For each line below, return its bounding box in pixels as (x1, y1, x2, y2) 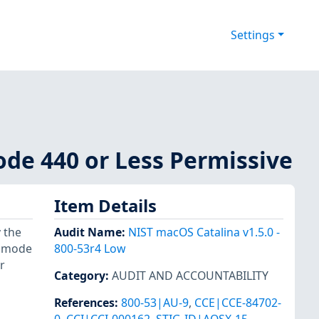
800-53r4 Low (54, 241, 125, 257)
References (54, 295, 115, 311)
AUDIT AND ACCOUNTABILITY (112, 268, 268, 284)
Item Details (54, 194, 157, 217)
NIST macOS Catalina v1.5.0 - (128, 224, 280, 241)
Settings (230, 27, 275, 43)
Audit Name (54, 224, 122, 241)
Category (54, 268, 105, 284)
